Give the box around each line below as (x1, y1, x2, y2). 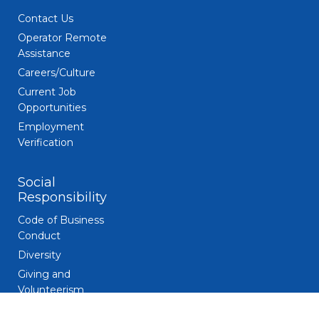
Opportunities (18, 100, 86, 114)
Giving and (18, 267, 70, 281)
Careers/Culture (18, 66, 95, 79)
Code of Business (18, 213, 104, 226)
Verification (18, 135, 73, 149)
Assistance (18, 46, 70, 60)
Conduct (18, 229, 61, 242)
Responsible (18, 302, 78, 315)
